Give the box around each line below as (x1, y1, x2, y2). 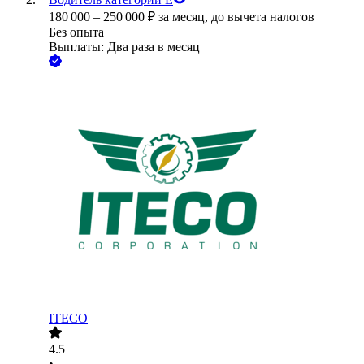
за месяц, (158, 10, 211, 24)
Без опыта (49, 25, 104, 40)
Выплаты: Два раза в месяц (49, 40, 200, 54)
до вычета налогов (211, 10, 314, 24)
